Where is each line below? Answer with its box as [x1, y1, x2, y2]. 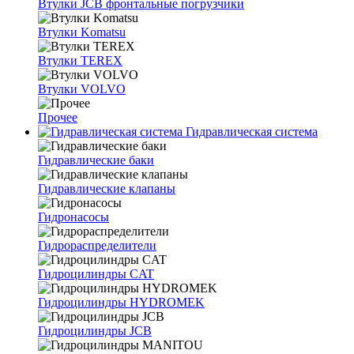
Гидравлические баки [38, 153, 154, 167]
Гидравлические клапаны [38, 182, 175, 195]
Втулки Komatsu [38, 25, 126, 39]
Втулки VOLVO [38, 82, 126, 96]
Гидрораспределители [38, 239, 156, 252]
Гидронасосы [38, 210, 109, 224]
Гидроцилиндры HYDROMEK [38, 296, 205, 309]
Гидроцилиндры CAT [38, 267, 154, 281]
